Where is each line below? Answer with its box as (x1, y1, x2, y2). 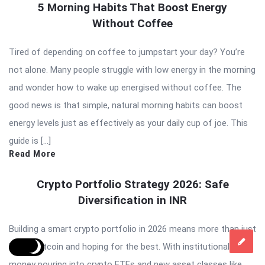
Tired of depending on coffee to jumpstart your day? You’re (9, 46, 245, 57)
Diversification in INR (78, 193, 187, 207)
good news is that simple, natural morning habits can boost (9, 99, 243, 111)
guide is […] (9, 135, 51, 146)
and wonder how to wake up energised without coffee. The (9, 82, 241, 93)
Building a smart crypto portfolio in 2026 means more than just (9, 223, 256, 234)
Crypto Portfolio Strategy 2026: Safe (36, 177, 229, 191)
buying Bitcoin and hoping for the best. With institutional (9, 241, 230, 252)
